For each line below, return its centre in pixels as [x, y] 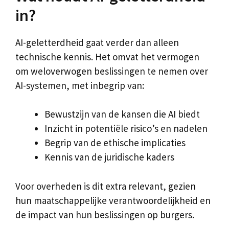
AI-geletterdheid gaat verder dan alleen [97, 42]
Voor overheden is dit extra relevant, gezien [106, 186]
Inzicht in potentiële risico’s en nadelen [126, 128]
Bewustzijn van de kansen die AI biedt [122, 114]
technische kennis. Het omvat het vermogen [107, 56]
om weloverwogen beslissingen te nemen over [112, 71]
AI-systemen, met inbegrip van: [80, 85]
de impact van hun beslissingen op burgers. [105, 214]
